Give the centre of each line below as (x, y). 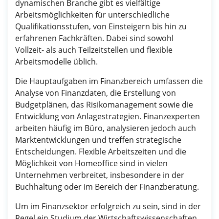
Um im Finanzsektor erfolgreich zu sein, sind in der (108, 206)
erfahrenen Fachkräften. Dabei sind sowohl (94, 38)
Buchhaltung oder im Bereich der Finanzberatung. (107, 187)
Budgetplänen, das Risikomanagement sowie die (104, 105)
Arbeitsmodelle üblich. (56, 62)
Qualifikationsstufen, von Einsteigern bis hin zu (101, 26)
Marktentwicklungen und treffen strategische (98, 140)
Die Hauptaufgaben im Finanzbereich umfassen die (109, 81)
